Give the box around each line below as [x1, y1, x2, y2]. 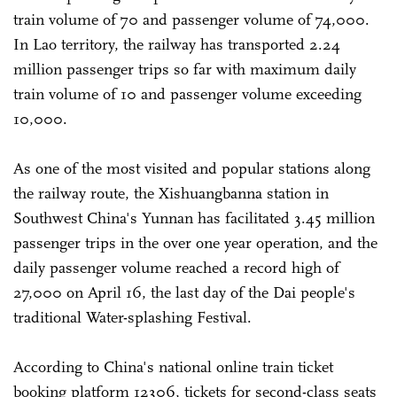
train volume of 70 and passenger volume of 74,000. [13, 9, 370, 29]
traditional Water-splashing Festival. [13, 307, 256, 327]
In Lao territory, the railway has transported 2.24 [13, 34, 340, 54]
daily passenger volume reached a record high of [13, 257, 339, 277]
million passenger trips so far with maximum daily [13, 58, 356, 79]
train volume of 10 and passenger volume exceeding [13, 83, 362, 104]
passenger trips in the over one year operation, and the [13, 232, 378, 253]
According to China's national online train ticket [13, 356, 333, 377]
